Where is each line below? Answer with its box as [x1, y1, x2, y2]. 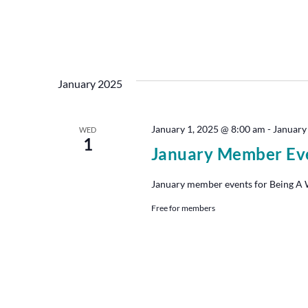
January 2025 [58, 77, 122, 91]
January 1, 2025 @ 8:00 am [151, 123, 265, 135]
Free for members [151, 203, 215, 214]
